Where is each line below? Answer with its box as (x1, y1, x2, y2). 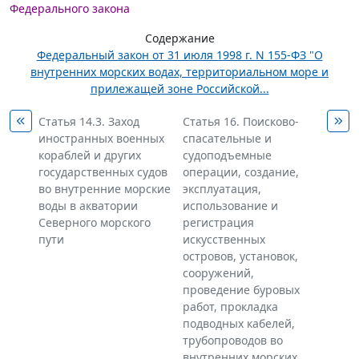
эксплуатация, (183, 181, 261, 196)
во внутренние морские (38, 181, 171, 196)
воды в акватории (38, 198, 138, 213)
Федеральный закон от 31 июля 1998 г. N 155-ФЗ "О (36, 47, 323, 63)
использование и (183, 198, 278, 213)
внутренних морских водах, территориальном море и (30, 64, 329, 79)
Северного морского (38, 215, 151, 230)
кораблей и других (38, 147, 141, 163)
